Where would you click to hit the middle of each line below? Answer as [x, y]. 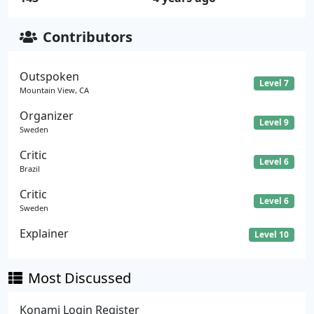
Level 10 [272, 234]
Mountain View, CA [54, 90]
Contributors [88, 36]
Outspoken [49, 76]
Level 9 [274, 122]
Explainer [44, 233]
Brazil [30, 168]
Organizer [47, 115]
